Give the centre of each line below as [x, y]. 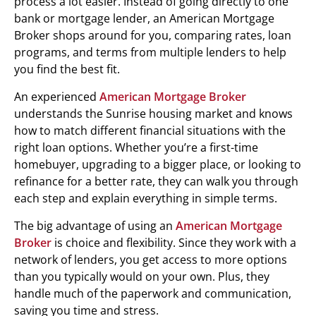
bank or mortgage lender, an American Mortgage [144, 18]
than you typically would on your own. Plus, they [142, 276]
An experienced [57, 96]
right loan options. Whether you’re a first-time [136, 147]
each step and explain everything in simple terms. [146, 198]
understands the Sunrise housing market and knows [153, 113]
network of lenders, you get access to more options [151, 259]
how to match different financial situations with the [150, 130]
